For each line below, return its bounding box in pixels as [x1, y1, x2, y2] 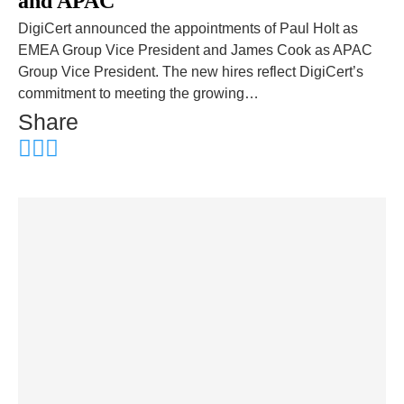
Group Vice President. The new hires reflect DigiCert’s [18, 63, 363, 79]
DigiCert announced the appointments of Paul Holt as [18, 20, 358, 36]
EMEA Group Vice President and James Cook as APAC [18, 41, 372, 58]
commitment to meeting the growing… [18, 85, 259, 101]
